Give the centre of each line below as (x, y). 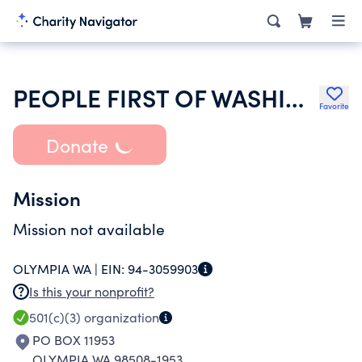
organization (120, 317)
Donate (77, 145)
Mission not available (89, 229)
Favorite (334, 106)
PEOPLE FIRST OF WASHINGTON (295, 97)
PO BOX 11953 (74, 340)
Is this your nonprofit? (92, 291)
